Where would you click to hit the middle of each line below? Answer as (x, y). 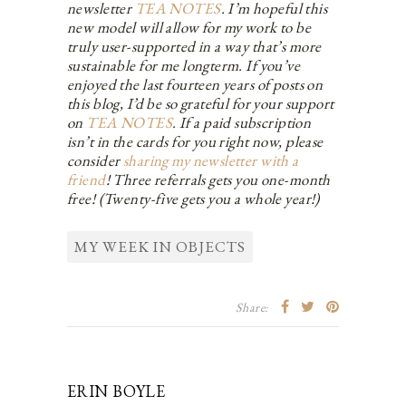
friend (87, 179)
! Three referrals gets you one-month (218, 179)
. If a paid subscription (242, 122)
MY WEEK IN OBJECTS (160, 246)
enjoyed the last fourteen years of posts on (195, 84)
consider (95, 160)
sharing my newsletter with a (211, 160)
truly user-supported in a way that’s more (194, 46)
